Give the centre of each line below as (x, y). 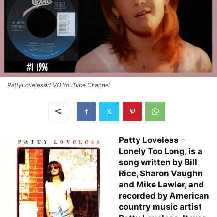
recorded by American (164, 195)
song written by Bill (158, 162)
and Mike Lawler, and (161, 184)
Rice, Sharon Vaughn (161, 173)
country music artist (160, 207)
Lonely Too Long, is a (161, 151)
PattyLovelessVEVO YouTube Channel (59, 85)
